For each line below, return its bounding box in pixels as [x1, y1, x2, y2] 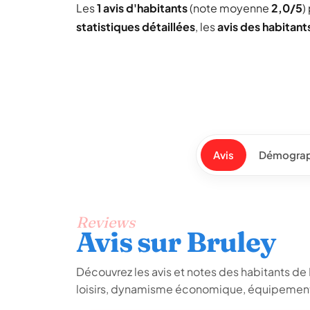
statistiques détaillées [76, 19, 195, 34]
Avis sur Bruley [76, 225, 276, 259]
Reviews [76, 212, 135, 232]
